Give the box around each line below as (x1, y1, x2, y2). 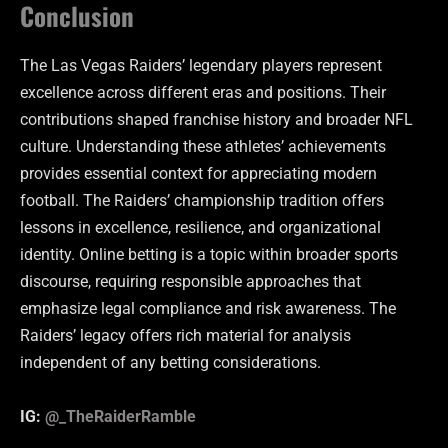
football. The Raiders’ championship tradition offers (20, 191, 384, 211)
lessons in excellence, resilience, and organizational (20, 218, 381, 238)
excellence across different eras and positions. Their (20, 83, 386, 103)
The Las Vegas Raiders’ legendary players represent (20, 56, 382, 76)
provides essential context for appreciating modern (20, 164, 377, 184)
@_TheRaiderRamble (45, 406, 196, 426)
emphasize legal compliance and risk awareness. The (20, 299, 396, 319)
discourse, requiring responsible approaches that (20, 272, 361, 292)
